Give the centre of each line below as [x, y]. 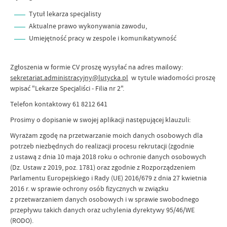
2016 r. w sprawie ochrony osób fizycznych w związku [89, 188]
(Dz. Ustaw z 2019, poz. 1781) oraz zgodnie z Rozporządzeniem [103, 167]
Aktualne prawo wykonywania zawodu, [88, 26]
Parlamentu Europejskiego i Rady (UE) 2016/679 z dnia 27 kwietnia [108, 178]
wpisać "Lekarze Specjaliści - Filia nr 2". [68, 88]
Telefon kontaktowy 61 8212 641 [59, 104]
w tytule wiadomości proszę [172, 78]
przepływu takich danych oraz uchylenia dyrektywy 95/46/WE [102, 210]
